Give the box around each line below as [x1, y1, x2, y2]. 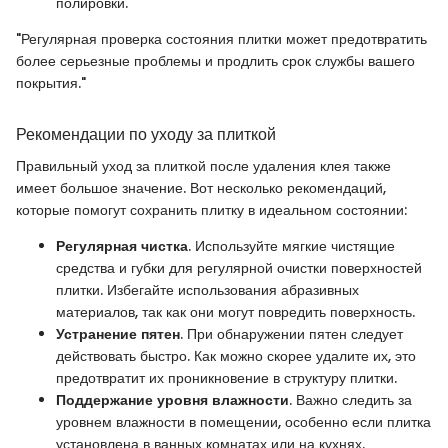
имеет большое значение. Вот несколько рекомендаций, [16, 178, 386, 199]
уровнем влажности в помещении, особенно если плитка [56, 412, 431, 433]
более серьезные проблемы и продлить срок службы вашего [16, 50, 415, 71]
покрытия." [16, 72, 86, 93]
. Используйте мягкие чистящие [188, 236, 395, 257]
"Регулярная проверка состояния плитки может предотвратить [16, 28, 427, 49]
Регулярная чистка [56, 236, 188, 257]
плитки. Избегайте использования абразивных [56, 280, 359, 301]
